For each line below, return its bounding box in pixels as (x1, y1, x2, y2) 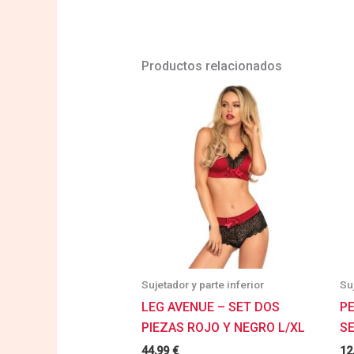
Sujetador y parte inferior (141, 278, 264, 292)
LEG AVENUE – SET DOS (141, 299, 280, 315)
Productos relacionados (141, 58, 282, 73)
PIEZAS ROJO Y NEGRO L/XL (141, 320, 305, 336)
